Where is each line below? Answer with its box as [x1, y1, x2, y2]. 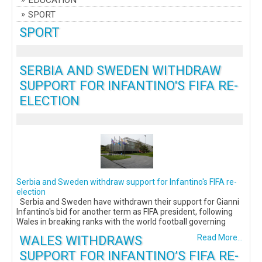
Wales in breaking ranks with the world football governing [16, 217, 226, 227]
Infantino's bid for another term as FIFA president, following [16, 207, 233, 217]
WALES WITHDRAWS [19, 233, 142, 249]
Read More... [197, 233, 243, 243]
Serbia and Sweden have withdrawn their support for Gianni [16, 197, 239, 207]
